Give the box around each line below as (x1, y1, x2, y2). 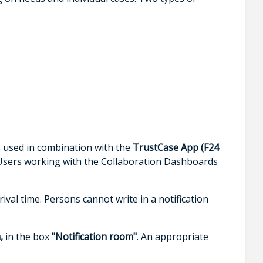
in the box (2, 230, 52, 243)
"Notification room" (51, 230, 137, 243)
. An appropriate (136, 230, 208, 243)
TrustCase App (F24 (132, 140, 219, 154)
